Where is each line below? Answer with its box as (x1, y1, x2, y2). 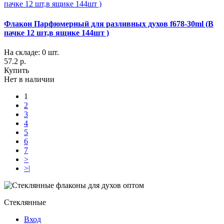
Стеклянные (4, 197, 46, 206)
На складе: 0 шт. (4, 47, 59, 56)
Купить (4, 65, 29, 74)
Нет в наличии (4, 74, 54, 83)
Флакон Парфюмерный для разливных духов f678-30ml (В (4, 19, 213, 28)
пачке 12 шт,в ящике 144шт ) (4, 28, 109, 37)
